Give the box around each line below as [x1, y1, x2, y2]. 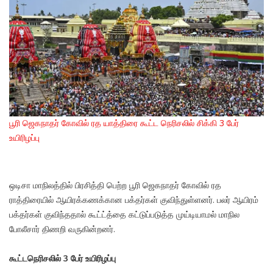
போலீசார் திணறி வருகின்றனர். [9, 224, 115, 236]
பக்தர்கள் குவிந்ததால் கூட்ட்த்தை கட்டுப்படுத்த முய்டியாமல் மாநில [9, 209, 239, 221]
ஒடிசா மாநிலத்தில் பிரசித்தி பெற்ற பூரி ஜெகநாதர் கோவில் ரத [9, 180, 221, 192]
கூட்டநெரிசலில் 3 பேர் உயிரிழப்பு [9, 253, 116, 265]
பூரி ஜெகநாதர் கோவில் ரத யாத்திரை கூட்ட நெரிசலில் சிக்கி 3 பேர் [9, 118, 239, 130]
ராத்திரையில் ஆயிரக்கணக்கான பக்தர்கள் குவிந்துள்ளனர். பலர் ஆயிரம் [9, 194, 258, 207]
